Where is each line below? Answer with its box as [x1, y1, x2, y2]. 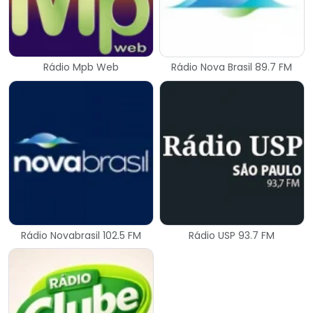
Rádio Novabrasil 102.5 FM [21, 228, 142, 243]
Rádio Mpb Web [43, 60, 119, 75]
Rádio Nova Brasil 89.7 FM [171, 60, 293, 75]
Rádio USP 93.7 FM [189, 228, 275, 243]
